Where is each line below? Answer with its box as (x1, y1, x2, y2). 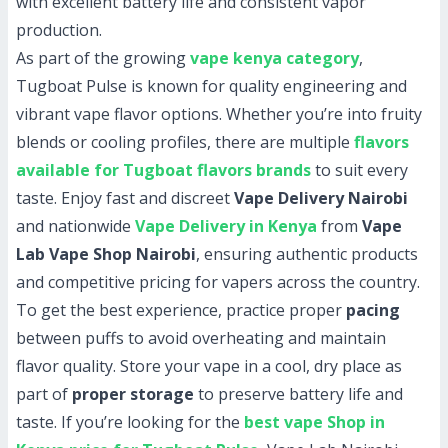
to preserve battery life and (194, 383, 403, 405)
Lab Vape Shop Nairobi (16, 243, 196, 265)
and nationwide (16, 215, 135, 237)
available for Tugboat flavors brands (16, 159, 311, 181)
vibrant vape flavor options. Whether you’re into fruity (16, 103, 422, 125)
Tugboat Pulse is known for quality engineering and (16, 75, 407, 97)
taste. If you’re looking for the (16, 411, 244, 433)
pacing (346, 299, 400, 321)
